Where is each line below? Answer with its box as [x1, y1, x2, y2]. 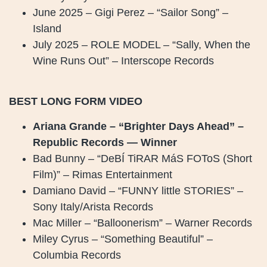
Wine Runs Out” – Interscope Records [33, 54, 214, 67]
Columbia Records [33, 249, 121, 261]
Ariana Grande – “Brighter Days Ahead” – [33, 120, 244, 132]
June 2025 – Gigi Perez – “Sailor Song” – [33, 6, 228, 18]
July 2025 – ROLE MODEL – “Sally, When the [33, 38, 250, 51]
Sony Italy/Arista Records [33, 200, 153, 213]
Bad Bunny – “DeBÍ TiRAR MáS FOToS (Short [33, 152, 252, 164]
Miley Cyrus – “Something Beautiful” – [33, 232, 213, 245]
